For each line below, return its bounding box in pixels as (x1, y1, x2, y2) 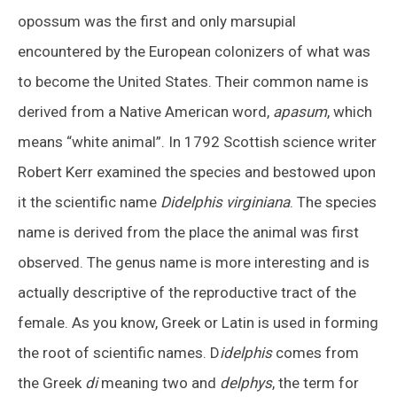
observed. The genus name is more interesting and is (18, 253, 370, 271)
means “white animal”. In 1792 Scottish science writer (18, 132, 377, 151)
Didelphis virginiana (160, 192, 290, 211)
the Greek (18, 373, 85, 392)
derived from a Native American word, (18, 102, 273, 121)
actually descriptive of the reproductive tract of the (18, 283, 356, 301)
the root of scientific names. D (18, 343, 220, 362)
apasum (273, 102, 327, 121)
